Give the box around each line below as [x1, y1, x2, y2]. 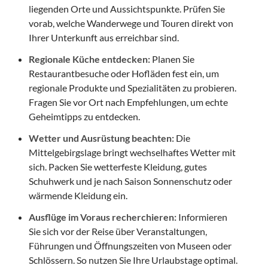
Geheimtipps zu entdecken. [29, 111, 140, 123]
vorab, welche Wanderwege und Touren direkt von [29, 17, 233, 29]
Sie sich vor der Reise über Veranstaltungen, [29, 226, 207, 237]
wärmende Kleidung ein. [29, 190, 127, 202]
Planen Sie [150, 53, 194, 65]
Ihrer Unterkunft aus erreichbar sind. [29, 32, 179, 44]
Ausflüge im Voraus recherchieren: [29, 211, 176, 223]
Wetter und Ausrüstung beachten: [29, 132, 174, 144]
